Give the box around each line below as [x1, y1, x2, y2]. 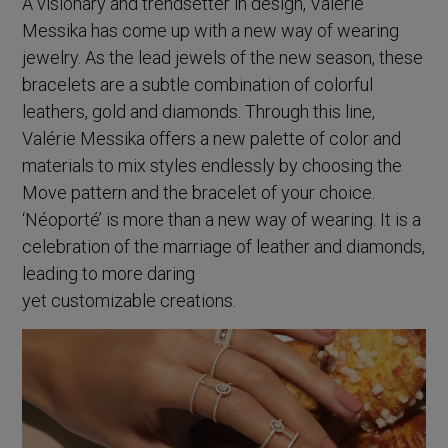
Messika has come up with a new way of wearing [22, 20, 400, 42]
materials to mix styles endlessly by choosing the [22, 155, 403, 177]
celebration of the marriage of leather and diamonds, [22, 236, 426, 258]
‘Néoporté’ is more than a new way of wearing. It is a [22, 209, 422, 231]
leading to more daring [22, 263, 196, 285]
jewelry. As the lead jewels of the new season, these [22, 47, 424, 69]
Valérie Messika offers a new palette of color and [22, 128, 402, 150]
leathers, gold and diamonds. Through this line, [22, 101, 376, 123]
